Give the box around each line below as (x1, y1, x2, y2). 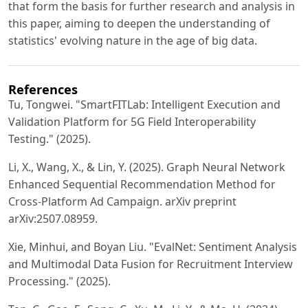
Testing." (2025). (8, 131, 91, 146)
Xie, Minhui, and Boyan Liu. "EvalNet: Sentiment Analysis (8, 239, 297, 254)
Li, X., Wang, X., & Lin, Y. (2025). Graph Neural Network (8, 159, 285, 175)
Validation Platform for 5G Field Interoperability (8, 113, 256, 129)
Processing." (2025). (8, 273, 111, 289)
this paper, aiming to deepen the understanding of (8, 15, 270, 31)
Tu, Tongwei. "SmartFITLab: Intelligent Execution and (8, 96, 280, 112)
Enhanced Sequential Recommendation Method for (8, 176, 276, 192)
